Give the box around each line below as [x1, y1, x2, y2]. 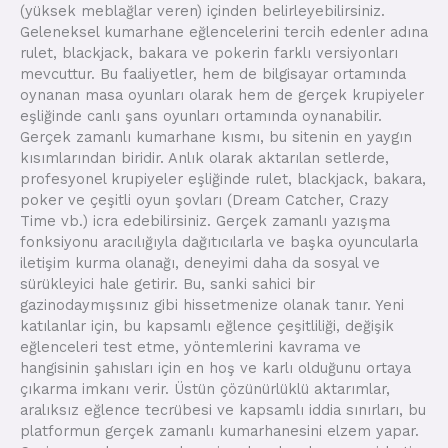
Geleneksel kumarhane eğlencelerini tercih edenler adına [20, 22, 428, 41]
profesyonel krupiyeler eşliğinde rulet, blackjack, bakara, [20, 169, 426, 188]
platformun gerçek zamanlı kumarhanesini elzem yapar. [20, 421, 419, 440]
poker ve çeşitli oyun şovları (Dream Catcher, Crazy [20, 190, 389, 209]
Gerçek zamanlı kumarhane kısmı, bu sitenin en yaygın [20, 127, 412, 146]
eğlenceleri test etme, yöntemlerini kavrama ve [20, 337, 361, 356]
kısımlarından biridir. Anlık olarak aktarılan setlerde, [20, 148, 389, 167]
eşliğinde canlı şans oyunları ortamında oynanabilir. [20, 106, 382, 125]
